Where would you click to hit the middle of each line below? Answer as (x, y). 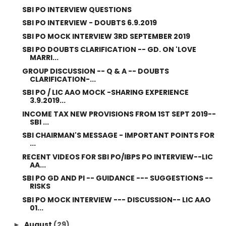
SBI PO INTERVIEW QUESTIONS (77, 9)
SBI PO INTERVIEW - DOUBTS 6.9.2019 (89, 23)
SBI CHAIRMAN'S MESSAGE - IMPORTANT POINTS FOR (118, 135)
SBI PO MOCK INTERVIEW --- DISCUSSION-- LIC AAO (116, 200)
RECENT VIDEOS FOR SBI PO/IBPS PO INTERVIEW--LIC (117, 157)
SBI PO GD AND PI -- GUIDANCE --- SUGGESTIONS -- (117, 178)
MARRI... (44, 58)
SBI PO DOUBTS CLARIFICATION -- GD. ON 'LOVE (109, 49)
